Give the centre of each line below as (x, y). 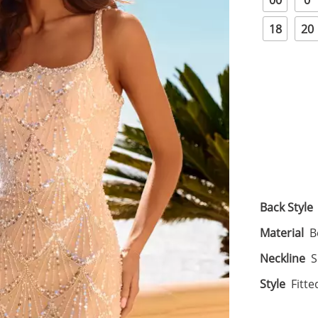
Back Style (287, 207)
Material (282, 233)
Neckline (283, 258)
